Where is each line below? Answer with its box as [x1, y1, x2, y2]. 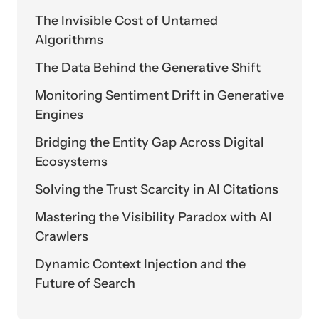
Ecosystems [35, 154, 108, 170]
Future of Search [35, 276, 135, 292]
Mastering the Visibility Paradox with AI [35, 209, 272, 226]
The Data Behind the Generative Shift [35, 60, 261, 76]
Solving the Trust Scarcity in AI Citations [35, 182, 278, 198]
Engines [35, 107, 83, 123]
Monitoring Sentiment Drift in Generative [35, 88, 284, 104]
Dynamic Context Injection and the [35, 256, 246, 273]
